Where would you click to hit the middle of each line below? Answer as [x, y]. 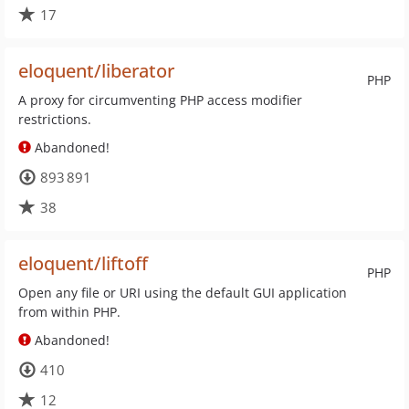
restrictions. [55, 119]
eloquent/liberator [96, 71]
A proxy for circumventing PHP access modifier [160, 100]
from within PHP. [69, 312]
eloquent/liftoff [83, 263]
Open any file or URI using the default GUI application [183, 293]
